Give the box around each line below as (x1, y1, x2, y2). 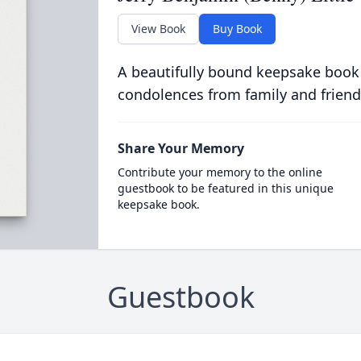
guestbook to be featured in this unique (117, 180, 334, 196)
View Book (131, 21, 185, 36)
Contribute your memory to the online (117, 164, 322, 180)
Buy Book (212, 21, 262, 36)
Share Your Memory (117, 139, 244, 157)
